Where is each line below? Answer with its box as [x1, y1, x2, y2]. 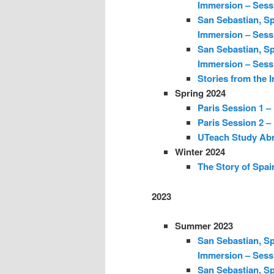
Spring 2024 [174, 86, 226, 100]
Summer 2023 [174, 218, 233, 232]
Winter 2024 [174, 145, 225, 159]
